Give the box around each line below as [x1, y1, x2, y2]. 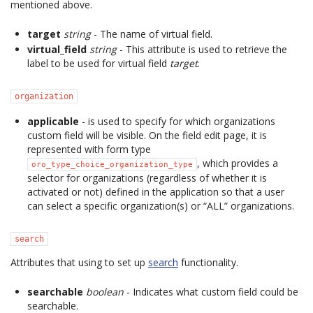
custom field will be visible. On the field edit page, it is [27, 129, 267, 142]
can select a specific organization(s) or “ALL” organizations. [27, 199, 294, 212]
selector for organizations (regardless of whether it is [27, 171, 267, 184]
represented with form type [27, 143, 151, 156]
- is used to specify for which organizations [79, 115, 275, 128]
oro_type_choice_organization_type [31, 160, 193, 168]
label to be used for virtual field [27, 57, 170, 70]
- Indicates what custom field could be [124, 285, 298, 298]
